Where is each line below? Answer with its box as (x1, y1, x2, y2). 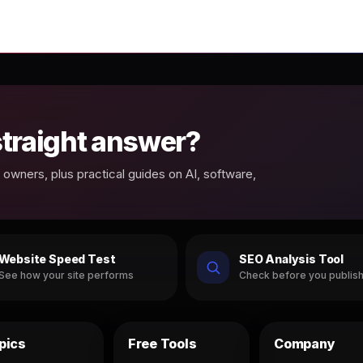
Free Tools (127, 335, 197, 352)
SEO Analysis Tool (239, 252, 344, 267)
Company (274, 335, 335, 352)
